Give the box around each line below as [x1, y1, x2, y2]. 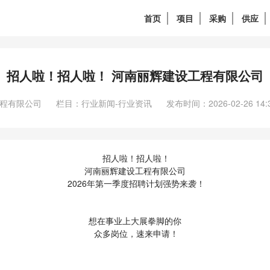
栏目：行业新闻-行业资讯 [55, 97, 152, 109]
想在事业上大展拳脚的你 [89, 215, 181, 227]
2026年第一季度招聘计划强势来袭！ [65, 177, 205, 189]
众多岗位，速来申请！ [92, 227, 178, 239]
